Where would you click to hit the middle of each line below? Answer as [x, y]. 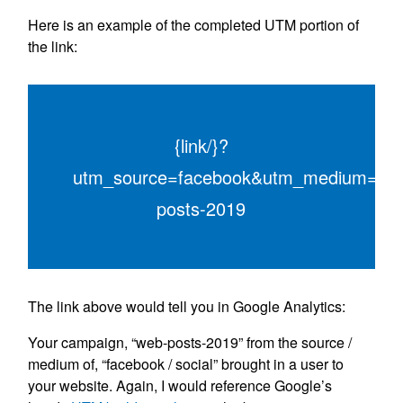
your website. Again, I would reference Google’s [180, 386]
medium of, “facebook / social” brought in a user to [186, 364]
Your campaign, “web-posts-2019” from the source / [190, 343]
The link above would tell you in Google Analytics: [187, 307]
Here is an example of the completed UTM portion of [194, 25]
